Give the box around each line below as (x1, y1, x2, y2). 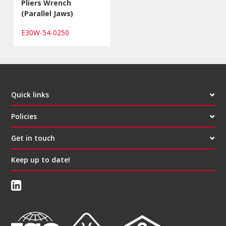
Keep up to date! (11, 154, 71, 164)
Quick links (11, 89, 49, 99)
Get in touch (11, 133, 55, 143)
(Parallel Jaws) (21, 8, 74, 18)
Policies (11, 111, 37, 121)
